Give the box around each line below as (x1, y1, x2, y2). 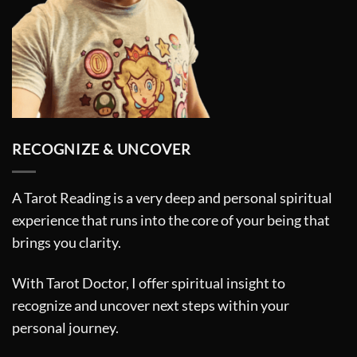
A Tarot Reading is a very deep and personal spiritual (12, 189, 332, 206)
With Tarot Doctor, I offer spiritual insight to (12, 274, 285, 292)
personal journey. (12, 319, 119, 336)
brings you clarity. (12, 233, 121, 251)
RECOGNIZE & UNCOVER (12, 141, 191, 159)
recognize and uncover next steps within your (12, 296, 289, 314)
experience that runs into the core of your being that (12, 211, 330, 229)
